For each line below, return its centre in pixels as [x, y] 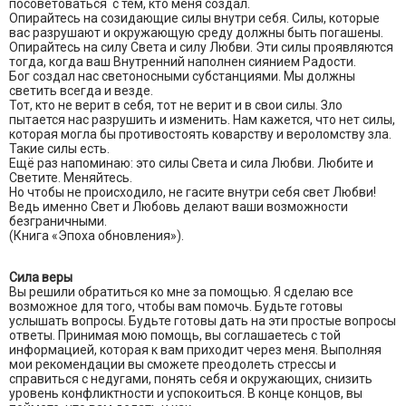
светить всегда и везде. [81, 91]
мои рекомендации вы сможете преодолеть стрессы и [173, 365]
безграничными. [58, 222]
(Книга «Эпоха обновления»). [97, 236]
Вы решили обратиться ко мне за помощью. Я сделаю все [181, 292]
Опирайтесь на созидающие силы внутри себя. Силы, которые [194, 19]
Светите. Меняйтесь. [71, 178]
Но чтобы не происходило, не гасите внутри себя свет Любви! [193, 193]
